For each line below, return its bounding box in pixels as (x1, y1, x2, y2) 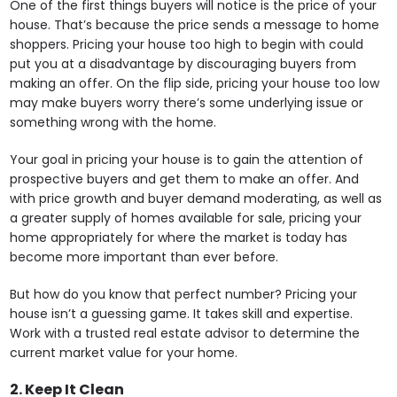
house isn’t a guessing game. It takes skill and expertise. (10, 304, 354, 323)
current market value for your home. (10, 343, 238, 362)
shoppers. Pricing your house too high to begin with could (10, 35, 364, 53)
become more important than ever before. (10, 247, 279, 266)
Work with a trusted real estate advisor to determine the (10, 323, 361, 342)
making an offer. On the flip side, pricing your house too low (10, 74, 380, 92)
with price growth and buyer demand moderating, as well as (10, 189, 383, 207)
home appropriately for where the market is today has (10, 228, 348, 246)
